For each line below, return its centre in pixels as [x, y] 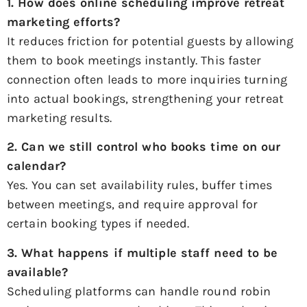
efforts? [94, 22]
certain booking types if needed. [98, 224]
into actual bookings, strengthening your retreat [145, 98]
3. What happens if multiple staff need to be [143, 253]
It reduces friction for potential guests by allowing [150, 41]
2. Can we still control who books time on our [144, 147]
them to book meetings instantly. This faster [134, 60]
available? [37, 272]
